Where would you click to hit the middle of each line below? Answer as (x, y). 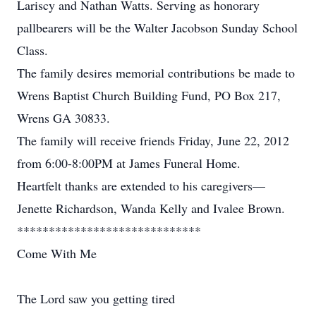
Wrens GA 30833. (63, 118)
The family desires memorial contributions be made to (156, 73)
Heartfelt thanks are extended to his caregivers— (141, 186)
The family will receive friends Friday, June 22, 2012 (153, 140)
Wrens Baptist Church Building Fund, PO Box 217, (149, 95)
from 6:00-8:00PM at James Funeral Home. (129, 163)
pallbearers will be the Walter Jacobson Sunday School (157, 28)
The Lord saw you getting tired (96, 298)
